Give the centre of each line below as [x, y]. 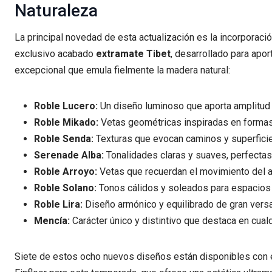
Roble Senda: [64, 138]
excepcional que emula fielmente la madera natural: [122, 70]
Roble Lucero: [66, 106]
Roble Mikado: [66, 122]
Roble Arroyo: [66, 171]
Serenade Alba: [69, 155]
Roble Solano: [65, 188]
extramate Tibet [133, 53]
